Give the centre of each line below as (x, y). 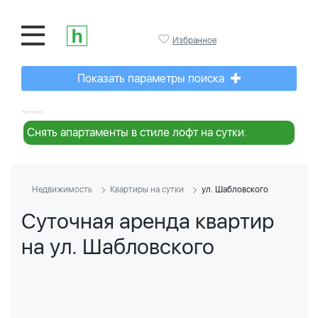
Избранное (194, 40)
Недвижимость (62, 190)
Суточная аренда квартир (148, 221)
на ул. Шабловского (118, 246)
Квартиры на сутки (147, 190)
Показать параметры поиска (152, 78)
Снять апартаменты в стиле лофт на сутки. (137, 132)
